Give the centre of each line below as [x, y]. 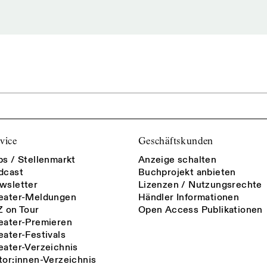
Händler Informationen [189, 197]
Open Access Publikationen [200, 209]
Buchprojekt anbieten [187, 172]
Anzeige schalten [177, 159]
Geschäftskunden [176, 141]
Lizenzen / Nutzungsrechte [200, 184]
